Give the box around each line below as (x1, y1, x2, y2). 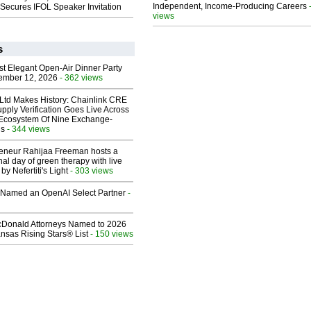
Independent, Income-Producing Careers (153, 1, 307, 12)
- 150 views (88, 229, 133, 239)
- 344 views (5, 124, 50, 134)
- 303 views (68, 166, 113, 176)
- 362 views (58, 73, 103, 83)
